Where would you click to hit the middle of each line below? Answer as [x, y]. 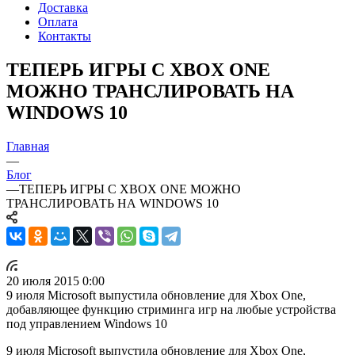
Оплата [58, 21]
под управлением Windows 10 [87, 323]
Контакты [65, 36]
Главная [28, 146]
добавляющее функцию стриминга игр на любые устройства [171, 309]
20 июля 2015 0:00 [55, 281]
